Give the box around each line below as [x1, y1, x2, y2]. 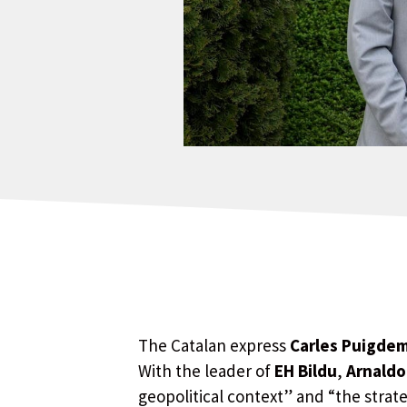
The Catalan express [138, 334, 286, 357]
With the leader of [138, 360, 274, 382]
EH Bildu [274, 360, 337, 382]
